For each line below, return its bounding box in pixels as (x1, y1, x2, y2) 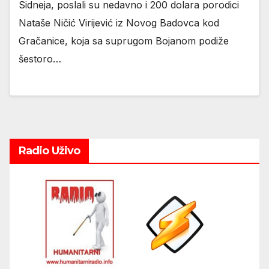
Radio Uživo (19, 144, 80, 157)
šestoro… (19, 53, 61, 65)
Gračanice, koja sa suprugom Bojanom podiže (19, 35, 229, 47)
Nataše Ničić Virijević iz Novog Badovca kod (19, 17, 219, 29)
